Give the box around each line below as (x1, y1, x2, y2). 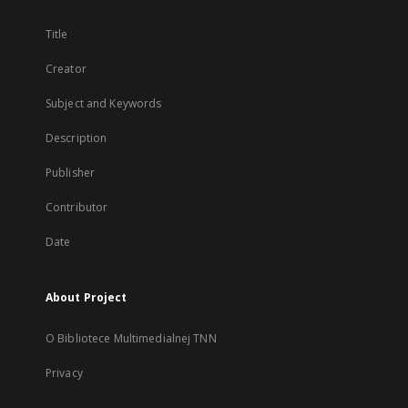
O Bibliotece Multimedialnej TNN (46, 331, 217, 346)
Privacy (46, 365, 83, 381)
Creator (46, 61, 87, 76)
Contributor (46, 199, 108, 215)
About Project (46, 290, 127, 305)
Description (46, 130, 107, 146)
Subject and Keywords (46, 96, 162, 111)
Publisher (46, 165, 96, 180)
